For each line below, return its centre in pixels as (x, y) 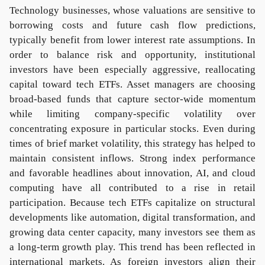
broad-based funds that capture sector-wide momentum (132, 99)
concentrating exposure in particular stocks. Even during (132, 129)
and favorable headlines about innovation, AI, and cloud (132, 173)
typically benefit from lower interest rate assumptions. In (132, 40)
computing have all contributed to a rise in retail (132, 188)
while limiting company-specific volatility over (132, 114)
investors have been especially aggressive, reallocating (132, 70)
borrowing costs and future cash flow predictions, (132, 25)
